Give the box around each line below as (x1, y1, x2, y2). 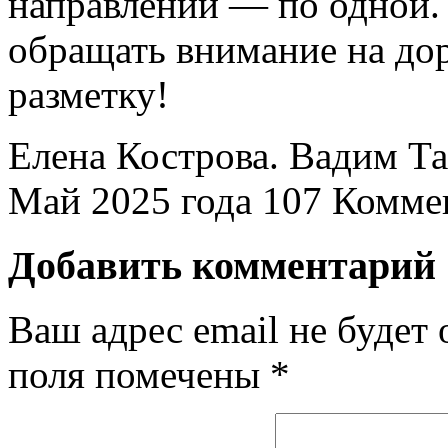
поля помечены (8, 353, 270, 397)
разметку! (8, 72, 169, 116)
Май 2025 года (8, 178, 252, 222)
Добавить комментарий (8, 242, 436, 288)
